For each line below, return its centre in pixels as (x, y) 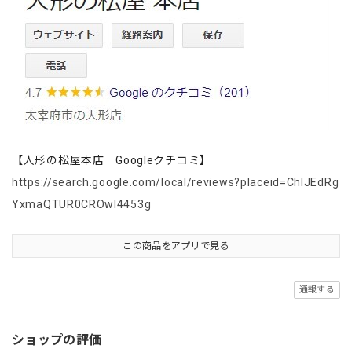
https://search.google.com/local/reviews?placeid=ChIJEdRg (176, 183)
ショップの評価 (57, 340)
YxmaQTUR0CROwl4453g (82, 205)
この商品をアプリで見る (176, 246)
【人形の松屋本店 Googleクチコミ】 (112, 161)
